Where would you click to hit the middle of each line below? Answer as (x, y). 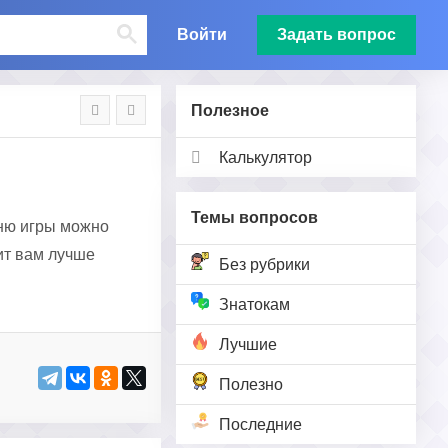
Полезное (230, 110)
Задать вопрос (336, 34)
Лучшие (248, 344)
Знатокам (254, 304)
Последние (260, 424)
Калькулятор (265, 157)
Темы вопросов (254, 217)
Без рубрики (264, 264)
